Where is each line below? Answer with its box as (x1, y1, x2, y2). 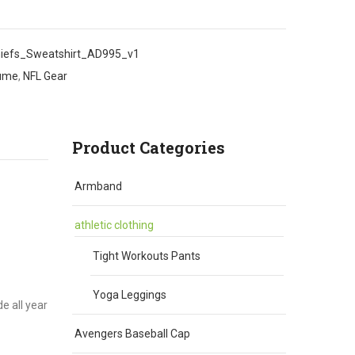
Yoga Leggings (93, 288, 166, 301)
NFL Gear (23, 69, 67, 82)
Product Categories (72, 136, 225, 158)
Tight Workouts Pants (93, 249, 200, 262)
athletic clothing (74, 218, 154, 231)
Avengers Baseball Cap (74, 326, 190, 340)
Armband (74, 179, 122, 193)
